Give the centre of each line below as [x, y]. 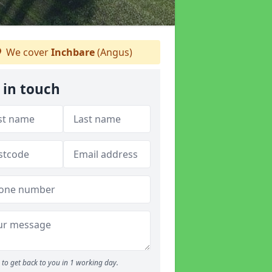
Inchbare [73, 52]
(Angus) [114, 52]
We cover [27, 52]
